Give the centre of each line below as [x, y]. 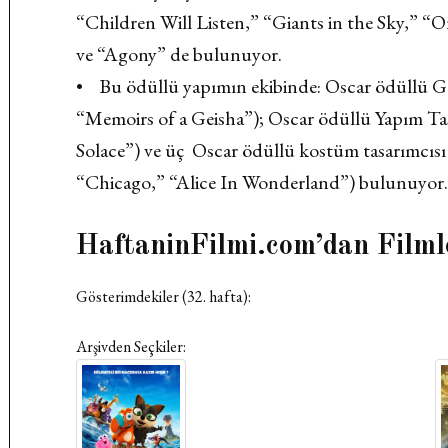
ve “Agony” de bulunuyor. [179, 54]
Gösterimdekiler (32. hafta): [164, 296]
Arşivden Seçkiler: [131, 346]
